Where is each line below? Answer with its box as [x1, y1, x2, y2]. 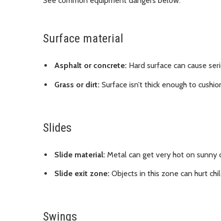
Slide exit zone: [54, 169, 110, 179]
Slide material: [54, 149, 105, 159]
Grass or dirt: [54, 79, 100, 89]
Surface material [43, 32, 123, 46]
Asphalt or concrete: [54, 61, 127, 71]
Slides [43, 120, 72, 135]
